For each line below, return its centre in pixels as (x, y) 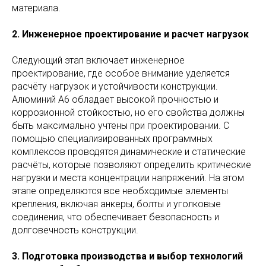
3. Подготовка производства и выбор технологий (127, 256)
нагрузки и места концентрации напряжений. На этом (128, 178)
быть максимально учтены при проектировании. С (121, 126)
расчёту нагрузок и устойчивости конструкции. (115, 87)
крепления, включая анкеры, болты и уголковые (116, 204)
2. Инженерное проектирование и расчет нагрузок (130, 34)
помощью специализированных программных (112, 139)
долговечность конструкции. (75, 230)
